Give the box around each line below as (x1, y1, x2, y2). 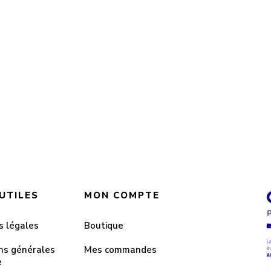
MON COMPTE (84, 189, 160, 201)
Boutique (84, 220, 123, 232)
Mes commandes (84, 244, 157, 256)
